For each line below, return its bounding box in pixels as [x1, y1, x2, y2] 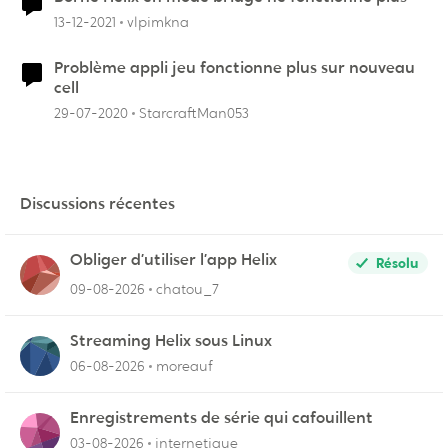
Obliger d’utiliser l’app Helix [70, 249, 277, 270]
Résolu [376, 254, 418, 272]
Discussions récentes [20, 193, 175, 214]
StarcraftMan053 [139, 104, 249, 122]
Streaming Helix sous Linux [70, 330, 272, 351]
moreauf [156, 357, 213, 375]
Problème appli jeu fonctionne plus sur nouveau [54, 57, 415, 78]
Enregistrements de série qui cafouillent [70, 407, 373, 428]
